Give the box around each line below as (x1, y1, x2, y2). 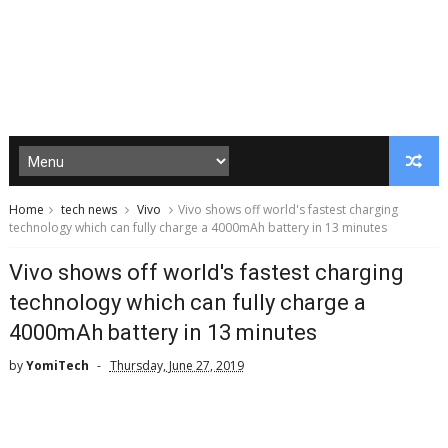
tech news (60, 201, 117, 218)
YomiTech (25, 357, 89, 374)
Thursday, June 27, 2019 (109, 357, 244, 374)
